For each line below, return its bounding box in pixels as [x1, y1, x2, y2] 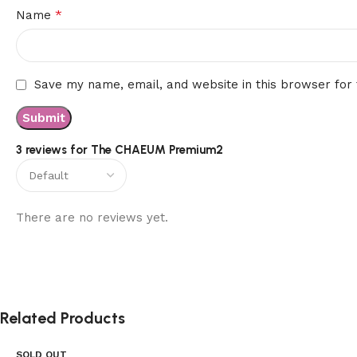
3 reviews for [16, 143, 91, 157]
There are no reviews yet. [16, 210, 168, 225]
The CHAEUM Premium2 [91, 143, 223, 157]
